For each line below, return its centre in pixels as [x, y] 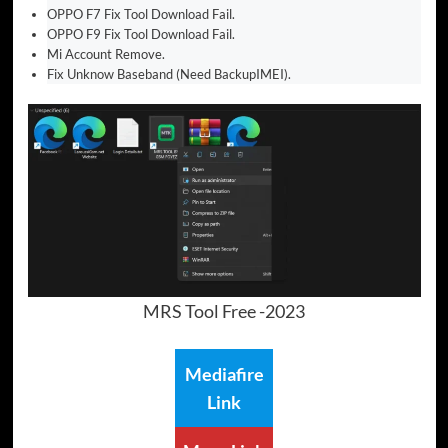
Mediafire [224, 373]
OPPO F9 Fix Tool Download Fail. [141, 34]
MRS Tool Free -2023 [224, 311]
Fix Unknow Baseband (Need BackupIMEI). [169, 74]
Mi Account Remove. [106, 54]
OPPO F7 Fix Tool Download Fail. [141, 14]
